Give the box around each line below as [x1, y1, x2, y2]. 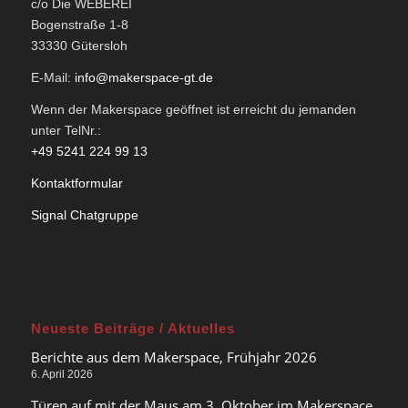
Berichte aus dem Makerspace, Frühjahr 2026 [30, 347, 317, 366]
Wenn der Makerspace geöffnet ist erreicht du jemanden [30, 102, 356, 117]
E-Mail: [30, 70, 75, 86]
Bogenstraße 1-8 [30, 17, 128, 33]
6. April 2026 [30, 367, 93, 381]
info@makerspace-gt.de [74, 70, 213, 86]
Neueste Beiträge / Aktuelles [30, 320, 235, 336]
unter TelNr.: [30, 123, 101, 138]
